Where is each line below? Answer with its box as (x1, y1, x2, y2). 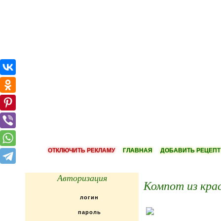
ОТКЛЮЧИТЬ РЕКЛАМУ (48, 147, 115, 154)
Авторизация (57, 172, 107, 184)
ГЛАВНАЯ (123, 147, 152, 154)
